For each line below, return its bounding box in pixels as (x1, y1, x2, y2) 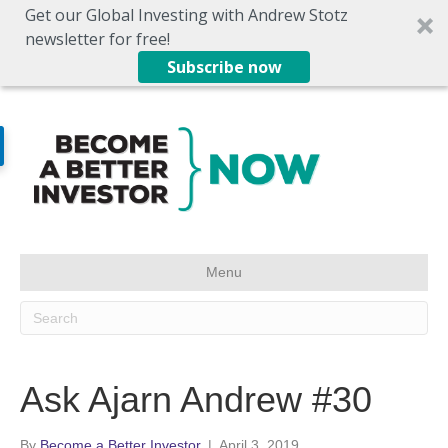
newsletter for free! (25, 28, 170, 50)
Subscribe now (166, 56, 282, 78)
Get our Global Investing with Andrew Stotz (25, 4, 348, 26)
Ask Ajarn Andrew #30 (20, 379, 372, 420)
